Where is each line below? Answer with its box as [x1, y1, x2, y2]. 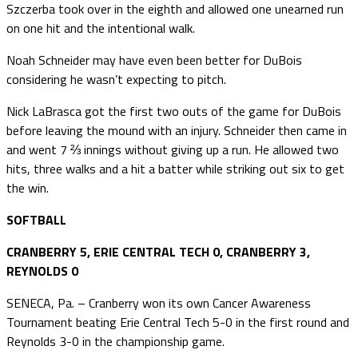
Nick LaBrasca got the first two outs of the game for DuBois [6, 101, 341, 121]
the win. [6, 177, 49, 197]
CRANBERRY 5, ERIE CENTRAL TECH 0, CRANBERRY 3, [6, 241, 310, 261]
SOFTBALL [6, 209, 66, 229]
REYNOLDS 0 [6, 261, 78, 280]
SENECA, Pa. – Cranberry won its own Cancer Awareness [6, 292, 311, 312]
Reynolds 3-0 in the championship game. [6, 331, 225, 351]
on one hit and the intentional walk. [6, 18, 195, 38]
